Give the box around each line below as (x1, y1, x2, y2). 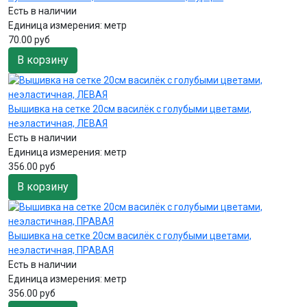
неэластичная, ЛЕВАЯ (8, 117, 108, 129)
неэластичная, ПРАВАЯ (8, 244, 114, 256)
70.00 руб (8, 34, 50, 45)
